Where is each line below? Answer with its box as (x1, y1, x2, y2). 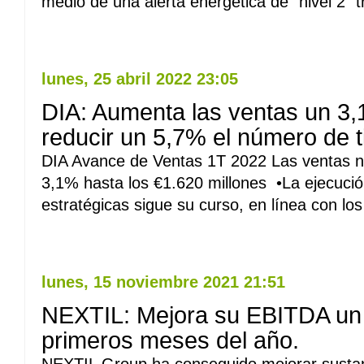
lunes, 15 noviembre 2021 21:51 (41, 273, 285, 291)
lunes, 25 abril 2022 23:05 (41, 70, 238, 88)
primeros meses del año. (41, 327, 299, 353)
